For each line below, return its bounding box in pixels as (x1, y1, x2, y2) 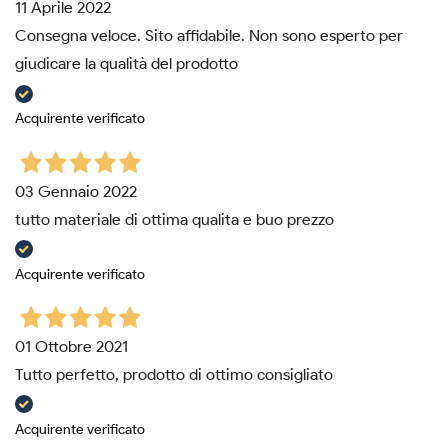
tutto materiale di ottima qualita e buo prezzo (15, 209, 334, 229)
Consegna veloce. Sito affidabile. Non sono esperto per (15, 26, 403, 46)
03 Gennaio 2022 (15, 181, 137, 201)
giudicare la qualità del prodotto (15, 54, 238, 74)
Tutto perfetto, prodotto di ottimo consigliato (15, 364, 333, 384)
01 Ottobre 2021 (15, 336, 128, 356)
